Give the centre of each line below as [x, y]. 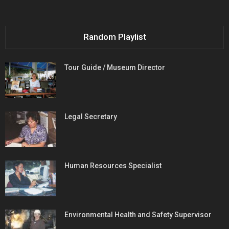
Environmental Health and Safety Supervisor [138, 215]
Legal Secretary [91, 117]
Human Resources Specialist [113, 166]
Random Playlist [114, 37]
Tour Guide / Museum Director [115, 68]
